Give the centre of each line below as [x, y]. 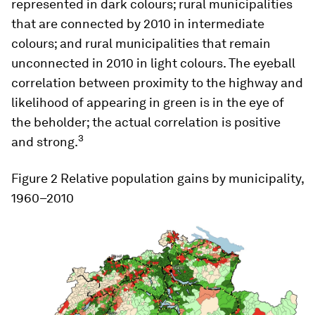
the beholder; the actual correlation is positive [146, 122]
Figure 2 [34, 178]
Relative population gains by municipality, [181, 178]
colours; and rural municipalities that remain [141, 43]
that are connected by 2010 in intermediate [138, 23]
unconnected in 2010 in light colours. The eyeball [153, 63]
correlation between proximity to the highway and [157, 82]
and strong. [45, 141]
